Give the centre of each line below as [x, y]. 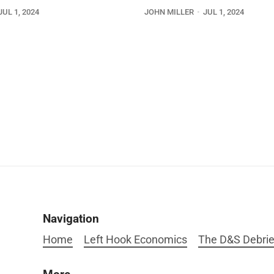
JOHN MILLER [169, 12]
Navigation [71, 218]
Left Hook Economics [135, 239]
